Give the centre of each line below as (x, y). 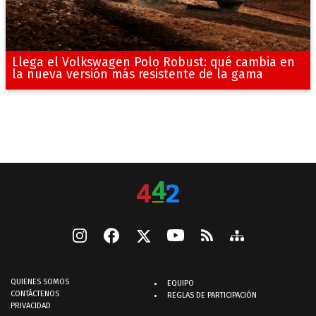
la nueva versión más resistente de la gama (137, 74)
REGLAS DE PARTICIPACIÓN (212, 295)
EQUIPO (181, 283)
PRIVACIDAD (31, 305)
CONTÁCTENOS (35, 293)
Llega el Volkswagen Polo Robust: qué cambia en (153, 62)
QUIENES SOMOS (40, 281)
